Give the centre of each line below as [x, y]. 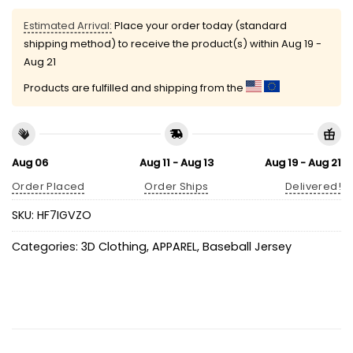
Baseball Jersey [247, 247]
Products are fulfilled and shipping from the [135, 88]
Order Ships [176, 187]
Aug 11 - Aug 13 [176, 162]
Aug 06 [30, 162]
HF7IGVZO [64, 216]
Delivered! [313, 187]
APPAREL [175, 247]
